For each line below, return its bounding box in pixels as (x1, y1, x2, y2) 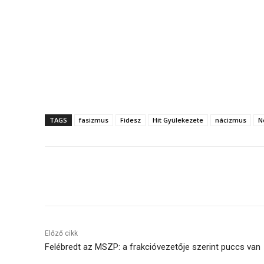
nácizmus (215, 115, 246, 125)
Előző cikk (45, 229, 78, 238)
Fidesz (120, 115, 141, 125)
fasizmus (79, 115, 108, 125)
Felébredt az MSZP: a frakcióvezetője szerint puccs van (45, 242, 260, 253)
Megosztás (74, 172, 112, 181)
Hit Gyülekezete (153, 115, 203, 125)
